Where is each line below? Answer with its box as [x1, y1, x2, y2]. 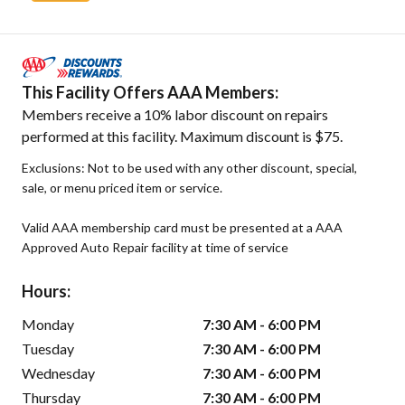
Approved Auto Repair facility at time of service [22, 239, 288, 255]
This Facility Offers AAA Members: [22, 81, 278, 102]
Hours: [22, 280, 71, 301]
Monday [22, 315, 74, 333]
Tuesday [22, 339, 74, 357]
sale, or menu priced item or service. [22, 179, 222, 195]
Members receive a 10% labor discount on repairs [22, 105, 328, 123]
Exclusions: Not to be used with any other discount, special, [22, 159, 357, 175]
